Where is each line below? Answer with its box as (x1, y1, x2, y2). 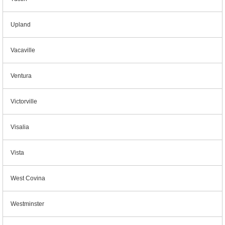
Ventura (11, 72, 32, 79)
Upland (11, 21, 31, 28)
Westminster (11, 200, 44, 207)
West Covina (11, 175, 45, 182)
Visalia (11, 124, 29, 131)
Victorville (11, 98, 37, 105)
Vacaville (11, 47, 35, 54)
